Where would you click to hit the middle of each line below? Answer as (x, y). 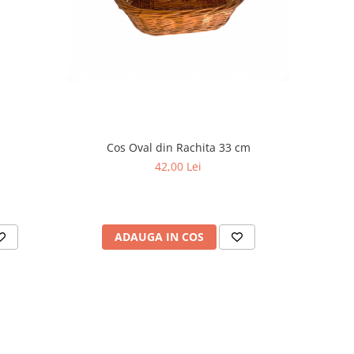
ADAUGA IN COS (159, 236)
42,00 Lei (179, 166)
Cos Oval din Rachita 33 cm (178, 147)
